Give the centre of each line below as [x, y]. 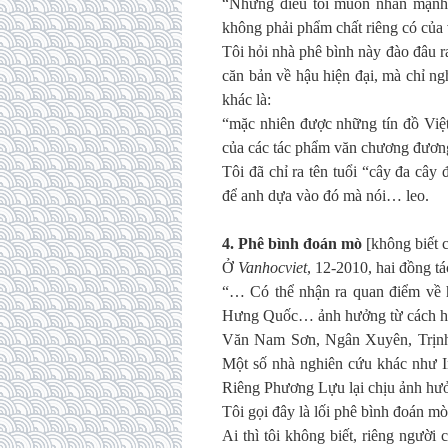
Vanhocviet [272, 267]
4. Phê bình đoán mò [292, 243]
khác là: [246, 99]
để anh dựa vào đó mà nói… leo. [325, 195]
